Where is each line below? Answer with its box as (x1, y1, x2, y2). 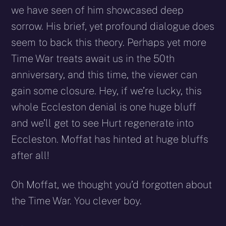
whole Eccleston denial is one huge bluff (11, 101, 197, 114)
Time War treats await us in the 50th (11, 52, 175, 65)
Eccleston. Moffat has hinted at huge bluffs (11, 133, 209, 146)
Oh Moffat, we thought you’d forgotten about (11, 179, 212, 191)
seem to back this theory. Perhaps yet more (11, 36, 207, 49)
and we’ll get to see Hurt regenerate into (11, 117, 194, 130)
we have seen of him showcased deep (11, 4, 184, 17)
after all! (11, 149, 49, 162)
